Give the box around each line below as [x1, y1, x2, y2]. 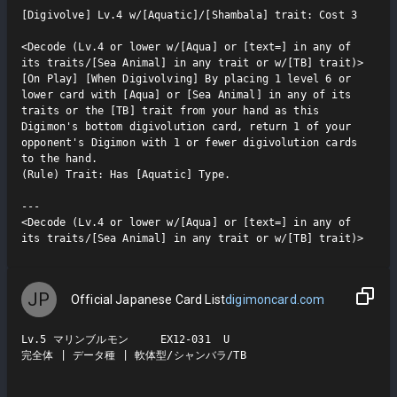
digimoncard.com [225, 292, 325, 307]
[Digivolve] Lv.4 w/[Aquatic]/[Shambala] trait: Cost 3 [21, 8, 357, 21]
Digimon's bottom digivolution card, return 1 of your [21, 120, 351, 133]
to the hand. [21, 152, 97, 165]
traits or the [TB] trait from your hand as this [21, 104, 320, 117]
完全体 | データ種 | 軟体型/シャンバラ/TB [21, 348, 246, 362]
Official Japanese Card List [71, 292, 226, 307]
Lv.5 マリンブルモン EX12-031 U [21, 332, 230, 346]
